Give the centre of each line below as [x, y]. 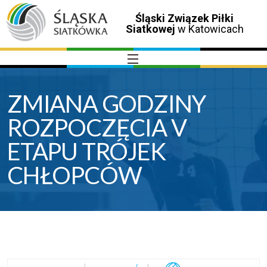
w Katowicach [209, 29]
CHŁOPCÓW [74, 176]
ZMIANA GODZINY [107, 104]
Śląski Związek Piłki [185, 18]
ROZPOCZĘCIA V [97, 128]
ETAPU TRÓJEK [86, 152]
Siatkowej [150, 29]
